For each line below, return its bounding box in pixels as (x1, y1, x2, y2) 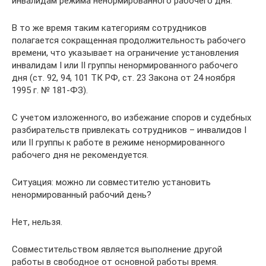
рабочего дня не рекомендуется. (12, 149, 148, 160)
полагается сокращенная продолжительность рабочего (12, 34, 246, 46)
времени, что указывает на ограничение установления (12, 47, 239, 58)
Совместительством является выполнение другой (12, 243, 222, 255)
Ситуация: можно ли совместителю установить (12, 176, 211, 188)
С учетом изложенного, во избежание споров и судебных (12, 112, 251, 123)
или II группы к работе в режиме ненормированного (12, 137, 225, 148)
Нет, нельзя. (12, 216, 62, 227)
